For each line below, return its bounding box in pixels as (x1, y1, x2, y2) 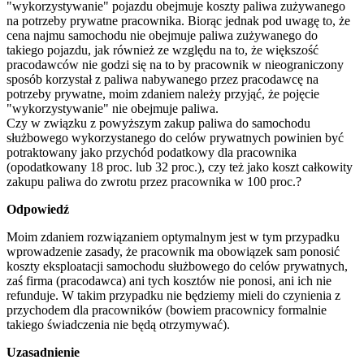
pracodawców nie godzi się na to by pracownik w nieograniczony (6, 57, 344, 71)
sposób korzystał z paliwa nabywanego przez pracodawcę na (6, 71, 318, 86)
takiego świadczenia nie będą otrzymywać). (6, 317, 230, 331)
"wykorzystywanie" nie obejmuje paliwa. (6, 101, 219, 115)
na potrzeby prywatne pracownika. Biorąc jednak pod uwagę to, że (6, 13, 350, 28)
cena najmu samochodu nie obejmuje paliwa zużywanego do (6, 28, 318, 42)
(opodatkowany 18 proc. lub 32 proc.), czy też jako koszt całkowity (6, 159, 353, 174)
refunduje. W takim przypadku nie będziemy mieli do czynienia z (6, 288, 340, 302)
